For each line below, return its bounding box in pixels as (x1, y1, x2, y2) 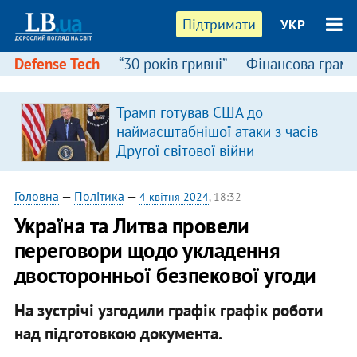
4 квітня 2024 (139, 190, 209, 204)
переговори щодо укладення (14, 237, 280, 264)
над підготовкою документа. (14, 322, 222, 344)
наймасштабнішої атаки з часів (116, 122, 318, 141)
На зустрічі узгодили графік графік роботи (14, 299, 323, 321)
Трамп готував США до (116, 103, 263, 122)
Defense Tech (14, 54, 100, 73)
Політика (73, 188, 124, 204)
